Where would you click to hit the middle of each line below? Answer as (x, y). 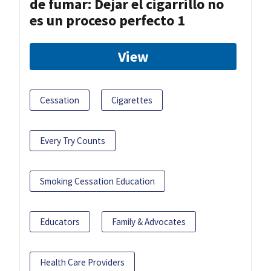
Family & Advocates (149, 221)
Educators (60, 221)
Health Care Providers (82, 262)
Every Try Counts (73, 140)
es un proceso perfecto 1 (107, 20)
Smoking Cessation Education (97, 181)
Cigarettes (132, 100)
